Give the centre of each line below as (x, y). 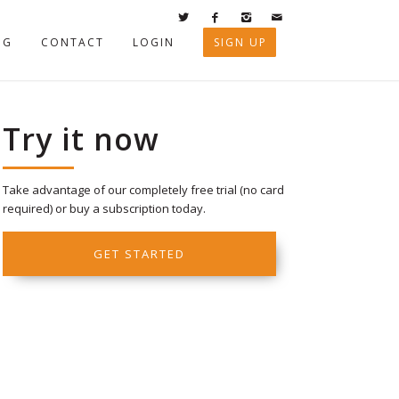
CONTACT (73, 42)
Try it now (81, 139)
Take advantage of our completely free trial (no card (143, 190)
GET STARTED (139, 254)
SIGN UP (240, 42)
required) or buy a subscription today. (104, 208)
